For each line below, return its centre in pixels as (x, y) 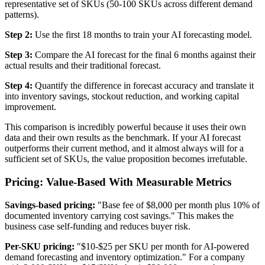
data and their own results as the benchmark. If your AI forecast (123, 138)
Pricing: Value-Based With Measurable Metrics (118, 182)
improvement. (30, 107)
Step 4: (19, 86)
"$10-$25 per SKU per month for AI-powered (162, 246)
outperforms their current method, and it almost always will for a (124, 148)
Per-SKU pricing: (40, 246)
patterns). (22, 15)
